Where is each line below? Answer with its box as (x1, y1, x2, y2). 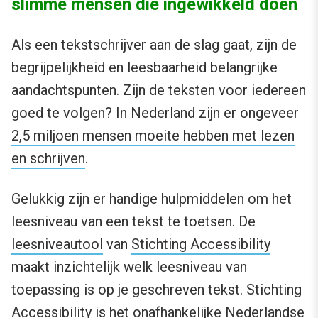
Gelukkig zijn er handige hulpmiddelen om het (11, 190, 292, 207)
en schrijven (11, 149, 85, 167)
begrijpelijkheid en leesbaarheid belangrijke (11, 58, 278, 76)
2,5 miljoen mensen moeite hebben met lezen (11, 126, 295, 144)
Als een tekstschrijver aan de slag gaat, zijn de (11, 35, 297, 53)
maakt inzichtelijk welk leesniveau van (11, 258, 247, 275)
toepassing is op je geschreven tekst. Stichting (11, 280, 302, 298)
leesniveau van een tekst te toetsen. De (11, 212, 256, 230)
